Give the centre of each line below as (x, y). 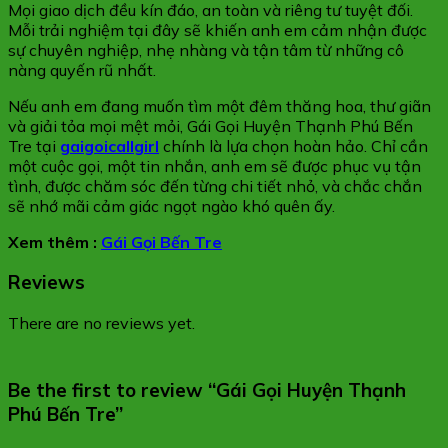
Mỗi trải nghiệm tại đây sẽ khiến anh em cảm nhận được (217, 29)
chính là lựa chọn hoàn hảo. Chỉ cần (293, 145)
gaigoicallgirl (109, 145)
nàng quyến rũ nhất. (82, 69)
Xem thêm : (54, 241)
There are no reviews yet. (101, 323)
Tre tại (34, 145)
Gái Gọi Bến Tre (161, 241)
